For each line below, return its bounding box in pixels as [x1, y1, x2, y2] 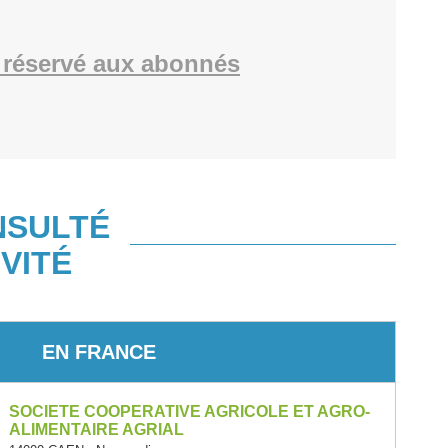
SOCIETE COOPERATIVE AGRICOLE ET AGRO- [8, 403, 370, 420]
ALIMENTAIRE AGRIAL [8, 421, 184, 438]
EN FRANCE [42, 340, 156, 363]
